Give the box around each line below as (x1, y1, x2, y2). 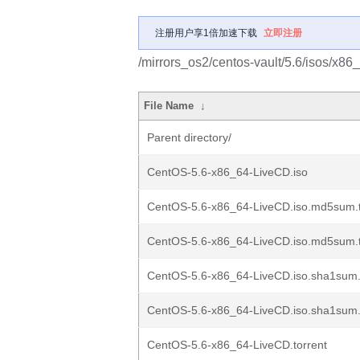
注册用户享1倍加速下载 (155, 27, 257, 39)
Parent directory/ (147, 131, 231, 144)
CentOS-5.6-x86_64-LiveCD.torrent (147, 338, 327, 351)
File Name (144, 100, 194, 112)
